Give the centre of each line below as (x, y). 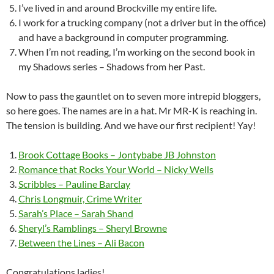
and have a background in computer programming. (123, 37)
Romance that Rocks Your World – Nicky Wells (116, 169)
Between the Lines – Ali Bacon (81, 242)
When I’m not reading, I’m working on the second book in (137, 51)
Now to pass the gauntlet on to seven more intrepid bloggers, (133, 95)
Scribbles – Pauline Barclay (74, 183)
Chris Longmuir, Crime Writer (80, 198)
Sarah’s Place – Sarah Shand (76, 213)
